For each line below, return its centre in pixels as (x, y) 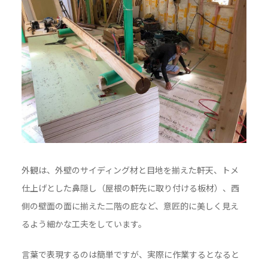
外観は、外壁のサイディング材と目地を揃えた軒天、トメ (130, 170)
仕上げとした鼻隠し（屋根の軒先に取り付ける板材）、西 (130, 188)
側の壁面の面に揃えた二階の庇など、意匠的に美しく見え (130, 206)
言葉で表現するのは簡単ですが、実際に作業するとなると (130, 255)
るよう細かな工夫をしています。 (84, 224)
